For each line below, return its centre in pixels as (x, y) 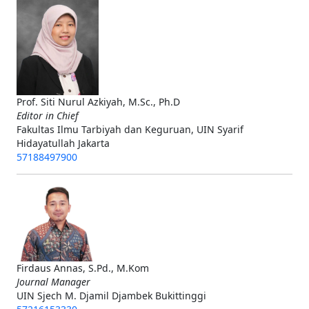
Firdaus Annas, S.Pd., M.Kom (82, 268)
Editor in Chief (47, 115)
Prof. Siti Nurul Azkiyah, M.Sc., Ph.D (98, 101)
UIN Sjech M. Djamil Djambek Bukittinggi (111, 295)
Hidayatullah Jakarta (63, 143)
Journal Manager (53, 281)
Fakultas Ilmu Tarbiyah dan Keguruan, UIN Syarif (130, 129)
